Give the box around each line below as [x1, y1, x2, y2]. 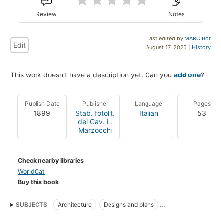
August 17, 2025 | [146, 43, 192, 51]
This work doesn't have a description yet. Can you [10, 70, 174, 79]
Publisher [82, 99, 108, 107]
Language [135, 99, 162, 107]
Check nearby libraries [18, 156, 84, 164]
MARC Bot [184, 35, 211, 42]
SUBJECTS [16, 200, 47, 208]
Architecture [58, 200, 92, 208]
